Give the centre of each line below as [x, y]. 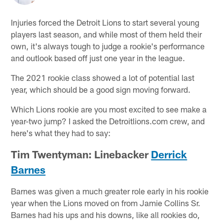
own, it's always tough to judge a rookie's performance [108, 46]
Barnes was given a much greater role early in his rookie [110, 191]
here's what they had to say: [61, 132]
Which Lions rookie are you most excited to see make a [109, 109]
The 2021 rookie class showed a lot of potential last [103, 77]
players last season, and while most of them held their [107, 34]
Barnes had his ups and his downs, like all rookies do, [106, 214]
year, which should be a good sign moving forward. [101, 89]
